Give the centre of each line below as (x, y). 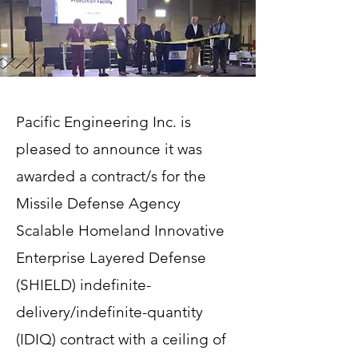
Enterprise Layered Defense (111, 258)
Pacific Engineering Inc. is (103, 122)
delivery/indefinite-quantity (109, 312)
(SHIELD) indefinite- (84, 285)
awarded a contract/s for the (111, 176)
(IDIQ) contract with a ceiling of (121, 339)
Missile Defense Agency (98, 203)
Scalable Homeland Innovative (120, 231)
